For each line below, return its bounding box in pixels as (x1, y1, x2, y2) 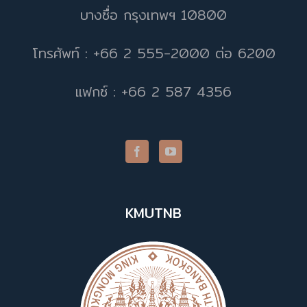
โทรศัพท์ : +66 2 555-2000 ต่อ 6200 (32, 42, 275, 64)
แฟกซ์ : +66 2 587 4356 (75, 80, 232, 102)
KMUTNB (125, 201, 182, 223)
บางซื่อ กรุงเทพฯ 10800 (80, 3, 227, 25)
